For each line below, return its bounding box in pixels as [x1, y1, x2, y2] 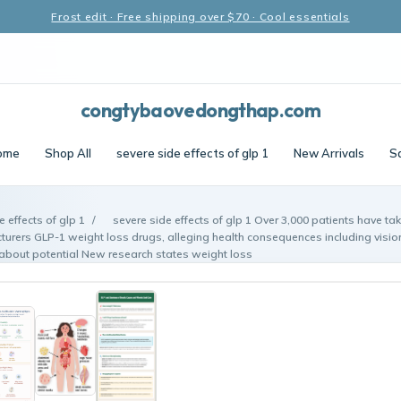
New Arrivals [294, 146, 364, 160]
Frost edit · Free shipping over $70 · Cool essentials [51, 10, 350, 23]
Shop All [45, 146, 91, 160]
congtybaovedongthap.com [80, 98, 321, 123]
